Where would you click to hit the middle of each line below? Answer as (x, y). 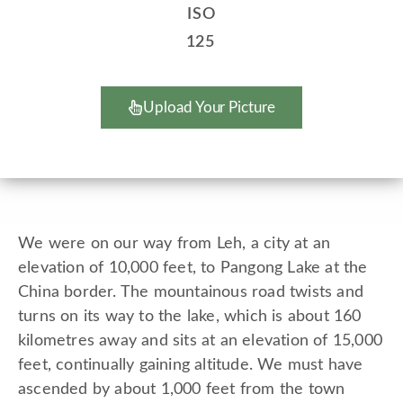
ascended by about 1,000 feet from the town (182, 390)
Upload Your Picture (209, 108)
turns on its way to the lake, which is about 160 (190, 317)
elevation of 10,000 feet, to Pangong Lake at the (193, 269)
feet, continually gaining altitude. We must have (191, 366)
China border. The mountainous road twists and (191, 293)
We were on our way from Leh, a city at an (175, 244)
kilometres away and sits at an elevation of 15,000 (201, 341)
